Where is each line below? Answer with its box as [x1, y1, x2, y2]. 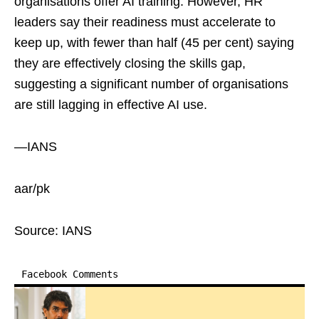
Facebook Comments [21, 268, 118, 280]
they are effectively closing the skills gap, [14, 56, 246, 70]
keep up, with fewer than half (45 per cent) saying [14, 36, 294, 50]
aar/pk [14, 182, 50, 196]
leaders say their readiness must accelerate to [14, 15, 276, 29]
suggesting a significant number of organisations [14, 77, 288, 91]
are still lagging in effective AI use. [14, 98, 207, 112]
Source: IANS [14, 224, 92, 238]
